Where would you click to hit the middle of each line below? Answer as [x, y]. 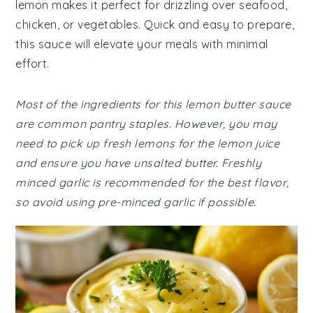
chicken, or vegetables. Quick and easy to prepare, [155, 24]
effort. [32, 64]
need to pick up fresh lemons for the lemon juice [148, 143]
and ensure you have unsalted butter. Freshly [139, 163]
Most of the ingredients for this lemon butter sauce [153, 104]
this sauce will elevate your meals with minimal [142, 44]
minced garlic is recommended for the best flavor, [152, 182]
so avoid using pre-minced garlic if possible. [136, 202]
